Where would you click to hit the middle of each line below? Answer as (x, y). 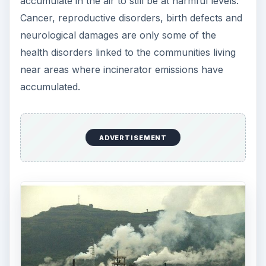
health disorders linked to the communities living (128, 53)
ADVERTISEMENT (133, 137)
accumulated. (50, 87)
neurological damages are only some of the (118, 35)
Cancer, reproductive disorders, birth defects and (131, 18)
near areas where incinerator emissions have (121, 70)
